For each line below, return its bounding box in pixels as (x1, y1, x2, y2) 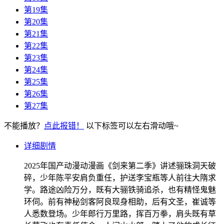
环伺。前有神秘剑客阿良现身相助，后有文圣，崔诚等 (24, 197, 216, 206)
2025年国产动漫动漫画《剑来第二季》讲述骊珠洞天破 (24, 161, 216, 170)
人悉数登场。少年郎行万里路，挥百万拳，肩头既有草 (24, 209, 216, 218)
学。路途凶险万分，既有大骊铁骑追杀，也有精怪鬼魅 (24, 185, 216, 194)
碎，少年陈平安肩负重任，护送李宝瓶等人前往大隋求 (24, 173, 216, 182)
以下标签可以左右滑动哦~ (84, 121, 178, 130)
